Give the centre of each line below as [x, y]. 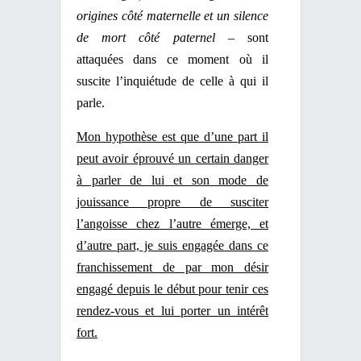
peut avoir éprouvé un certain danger [172, 158]
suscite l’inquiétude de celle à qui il [172, 81]
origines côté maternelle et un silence [172, 16]
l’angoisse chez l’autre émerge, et [172, 224]
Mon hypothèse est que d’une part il [172, 137]
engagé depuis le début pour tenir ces [172, 289]
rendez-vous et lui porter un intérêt [172, 311]
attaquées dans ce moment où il [172, 59]
